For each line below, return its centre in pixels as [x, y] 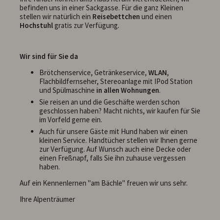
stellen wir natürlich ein [56, 17]
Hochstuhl [36, 26]
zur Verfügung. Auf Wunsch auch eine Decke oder [115, 149]
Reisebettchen [116, 17]
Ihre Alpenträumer [47, 199]
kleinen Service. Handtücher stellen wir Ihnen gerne [118, 140]
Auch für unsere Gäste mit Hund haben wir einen [113, 132]
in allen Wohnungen [127, 90]
